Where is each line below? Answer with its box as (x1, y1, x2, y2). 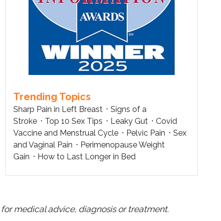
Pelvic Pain (126, 128, 165, 138)
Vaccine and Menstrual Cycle (13, 128, 118, 138)
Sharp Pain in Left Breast (13, 104, 103, 114)
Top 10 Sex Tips (45, 116, 103, 126)
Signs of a (110, 104, 147, 114)
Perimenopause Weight (80, 140, 165, 149)
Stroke (13, 116, 37, 126)
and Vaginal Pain (13, 140, 73, 149)
